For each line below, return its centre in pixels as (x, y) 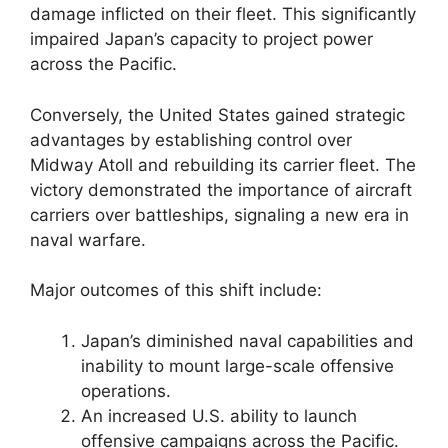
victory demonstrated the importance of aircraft (221, 189)
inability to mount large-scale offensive (237, 365)
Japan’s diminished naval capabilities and (247, 340)
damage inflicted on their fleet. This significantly (223, 14)
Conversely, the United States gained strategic (217, 114)
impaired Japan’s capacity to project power (201, 39)
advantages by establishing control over (191, 139)
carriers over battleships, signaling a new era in (219, 214)
